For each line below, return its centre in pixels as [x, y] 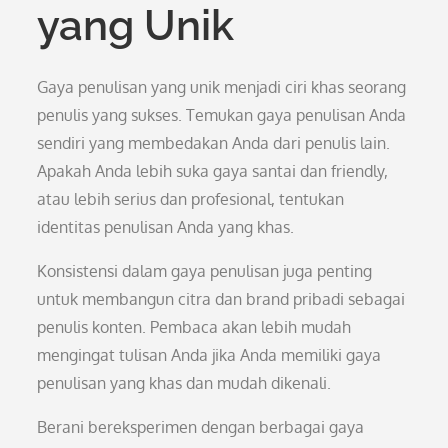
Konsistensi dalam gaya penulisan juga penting [205, 271]
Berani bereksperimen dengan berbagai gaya [201, 427]
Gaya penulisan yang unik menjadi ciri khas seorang [222, 87]
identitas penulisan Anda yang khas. [166, 227]
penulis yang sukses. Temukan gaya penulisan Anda [222, 115]
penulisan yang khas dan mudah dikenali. [184, 383]
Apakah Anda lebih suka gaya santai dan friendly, [213, 171]
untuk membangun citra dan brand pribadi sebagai [221, 299]
